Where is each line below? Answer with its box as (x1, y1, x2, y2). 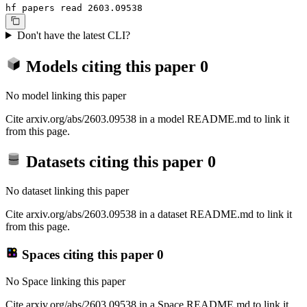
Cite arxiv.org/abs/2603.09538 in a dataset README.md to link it (5, 208, 292, 221)
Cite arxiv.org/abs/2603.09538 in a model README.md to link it (5, 112, 289, 125)
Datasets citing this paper (22, 153, 208, 171)
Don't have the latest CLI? (16, 29, 130, 41)
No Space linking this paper (5, 275, 125, 287)
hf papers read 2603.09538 (5, 3, 143, 14)
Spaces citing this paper (18, 247, 157, 262)
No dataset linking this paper (5, 185, 129, 197)
